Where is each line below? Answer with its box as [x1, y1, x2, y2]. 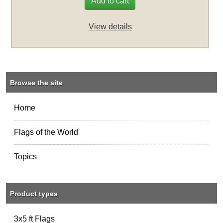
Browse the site [10, 78, 63, 87]
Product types [10, 190, 58, 198]
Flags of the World [14, 127, 79, 136]
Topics [14, 152, 37, 161]
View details [88, 22, 132, 31]
